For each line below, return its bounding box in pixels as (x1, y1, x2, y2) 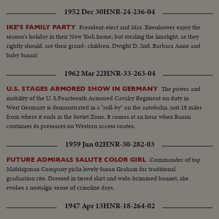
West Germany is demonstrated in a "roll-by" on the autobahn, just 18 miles (6, 103, 202, 112)
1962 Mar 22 (64, 68, 104, 79)
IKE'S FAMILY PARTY (6, 23, 76, 31)
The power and (161, 84, 201, 94)
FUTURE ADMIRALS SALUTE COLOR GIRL (6, 156, 147, 164)
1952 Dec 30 (64, 6, 103, 18)
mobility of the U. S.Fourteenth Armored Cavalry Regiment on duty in (6, 93, 189, 103)
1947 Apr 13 (64, 200, 103, 212)
